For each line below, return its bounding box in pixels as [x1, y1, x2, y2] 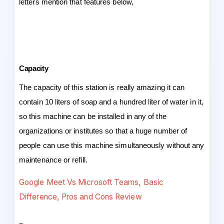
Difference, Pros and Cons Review [19, 191, 142, 201]
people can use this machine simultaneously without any [19, 141, 204, 149]
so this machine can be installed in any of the [19, 112, 166, 120]
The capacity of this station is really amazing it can [19, 83, 185, 91]
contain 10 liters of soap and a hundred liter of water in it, [19, 97, 203, 106]
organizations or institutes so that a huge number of [19, 126, 187, 135]
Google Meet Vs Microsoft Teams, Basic [19, 177, 164, 187]
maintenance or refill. [19, 155, 87, 164]
